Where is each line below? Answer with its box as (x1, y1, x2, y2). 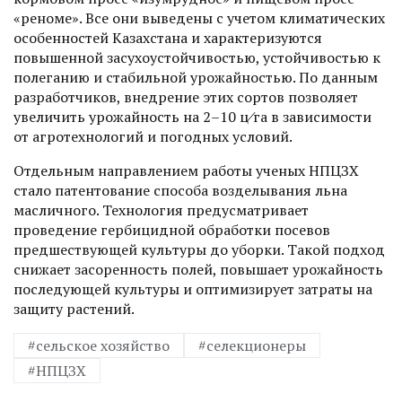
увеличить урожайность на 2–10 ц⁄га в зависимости (13, 107, 371, 127)
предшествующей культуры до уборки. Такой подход (13, 240, 385, 260)
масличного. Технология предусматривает (13, 200, 309, 221)
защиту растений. (13, 299, 135, 319)
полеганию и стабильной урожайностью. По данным (13, 67, 378, 88)
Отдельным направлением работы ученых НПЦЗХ (13, 161, 359, 181)
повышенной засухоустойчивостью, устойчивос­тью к (13, 48, 380, 68)
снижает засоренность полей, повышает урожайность (13, 259, 383, 280)
